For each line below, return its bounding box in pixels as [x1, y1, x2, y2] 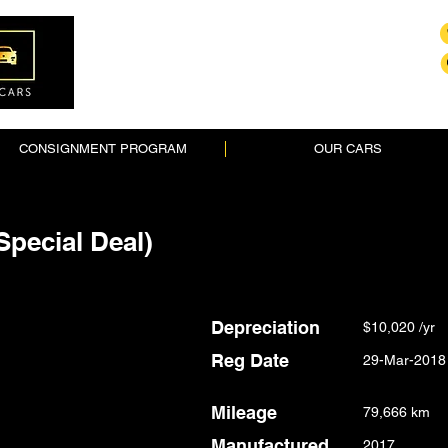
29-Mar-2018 [363, 352, 446, 368]
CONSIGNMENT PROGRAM [19, 141, 187, 156]
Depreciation [211, 317, 320, 338]
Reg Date [211, 350, 289, 371]
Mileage [211, 402, 277, 423]
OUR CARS [314, 141, 382, 156]
